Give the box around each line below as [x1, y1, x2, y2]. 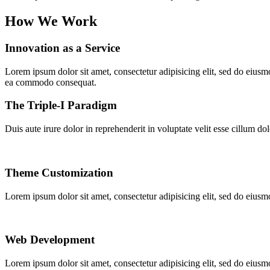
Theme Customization [5, 166, 113, 179]
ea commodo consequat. [5, 77, 96, 87]
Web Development [5, 233, 95, 246]
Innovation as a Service [5, 41, 120, 54]
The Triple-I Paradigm [5, 99, 117, 112]
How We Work [5, 13, 97, 30]
